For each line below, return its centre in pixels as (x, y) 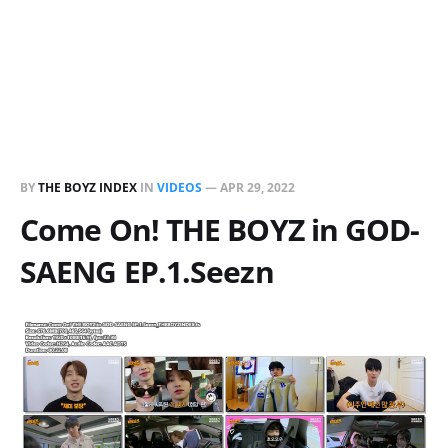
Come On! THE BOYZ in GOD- (220, 229)
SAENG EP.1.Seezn (147, 271)
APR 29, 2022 (257, 187)
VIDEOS (179, 187)
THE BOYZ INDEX (89, 187)
